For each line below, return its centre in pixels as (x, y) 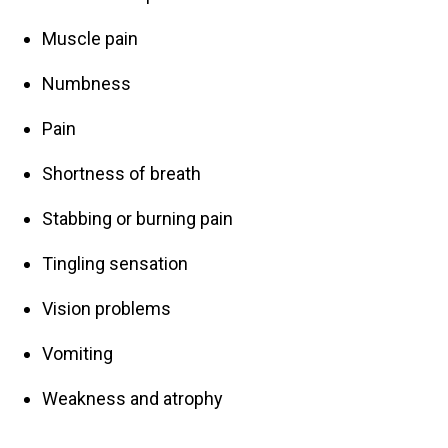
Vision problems (107, 309)
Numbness (87, 84)
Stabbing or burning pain (138, 219)
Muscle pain (90, 39)
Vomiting (78, 354)
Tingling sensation (115, 264)
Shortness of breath (122, 174)
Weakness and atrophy (133, 399)
